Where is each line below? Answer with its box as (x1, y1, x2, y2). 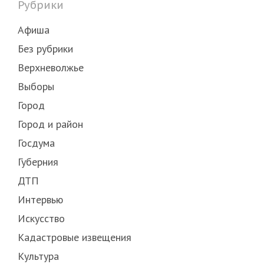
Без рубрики (17, 41, 73, 55)
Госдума (17, 136, 55, 150)
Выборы (17, 79, 54, 93)
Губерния (17, 154, 58, 169)
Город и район (17, 117, 83, 131)
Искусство (17, 211, 65, 225)
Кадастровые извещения (17, 230, 131, 244)
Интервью (17, 192, 63, 206)
